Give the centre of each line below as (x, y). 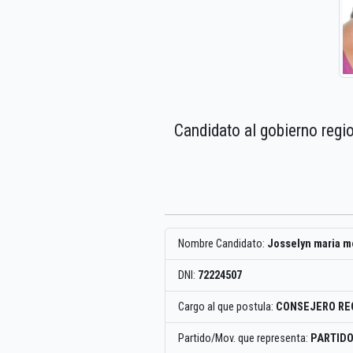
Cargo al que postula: (227, 307)
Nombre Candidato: (223, 243)
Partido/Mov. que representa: (244, 338)
